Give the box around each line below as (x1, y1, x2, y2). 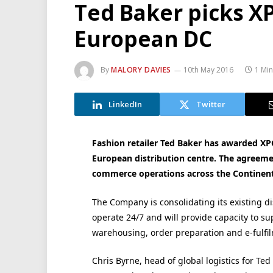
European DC (74, 24, 213, 53)
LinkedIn (108, 98, 142, 110)
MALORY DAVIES (111, 65, 171, 76)
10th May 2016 (183, 65, 233, 76)
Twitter (196, 98, 225, 110)
